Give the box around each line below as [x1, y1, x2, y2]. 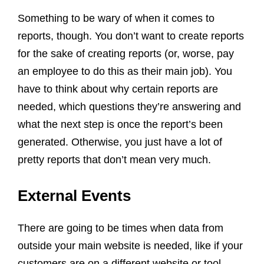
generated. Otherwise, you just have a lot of [18, 136, 222, 148]
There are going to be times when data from [18, 222, 223, 234]
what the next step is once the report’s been [18, 118, 223, 130]
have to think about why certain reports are [18, 82, 218, 95]
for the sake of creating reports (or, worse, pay [18, 47, 234, 60]
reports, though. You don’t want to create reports [18, 29, 244, 42]
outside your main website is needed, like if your [18, 239, 243, 252]
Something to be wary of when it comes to [18, 12, 214, 24]
